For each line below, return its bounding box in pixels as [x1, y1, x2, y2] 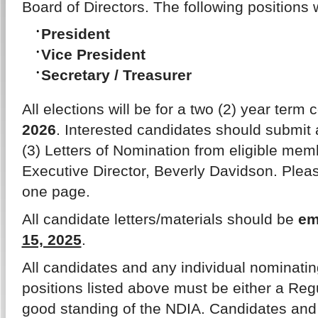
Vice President [40, 46, 146, 62]
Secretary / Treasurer [40, 67, 192, 83]
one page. [21, 183, 90, 199]
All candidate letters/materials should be [21, 211, 298, 227]
